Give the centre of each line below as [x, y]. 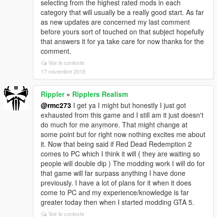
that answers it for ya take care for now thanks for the [122, 41]
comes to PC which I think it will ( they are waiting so [120, 154]
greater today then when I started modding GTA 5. [117, 202]
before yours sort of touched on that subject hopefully [122, 31]
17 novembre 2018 [63, 71]
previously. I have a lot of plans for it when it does [116, 183]
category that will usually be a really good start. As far [122, 12]
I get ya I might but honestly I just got [129, 105]
